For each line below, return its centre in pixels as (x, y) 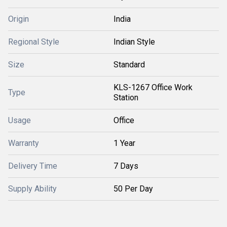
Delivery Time (33, 166)
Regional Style (34, 42)
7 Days (126, 166)
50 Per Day (133, 189)
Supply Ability (32, 189)
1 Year (124, 143)
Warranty (24, 143)
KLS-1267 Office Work (153, 87)
